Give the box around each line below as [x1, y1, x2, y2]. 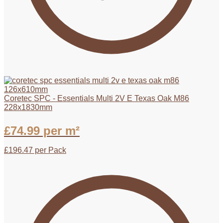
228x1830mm [4, 103, 52, 111]
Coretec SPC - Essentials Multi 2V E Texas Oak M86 [4, 94, 189, 103]
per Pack [33, 145, 66, 154]
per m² [40, 123, 80, 137]
